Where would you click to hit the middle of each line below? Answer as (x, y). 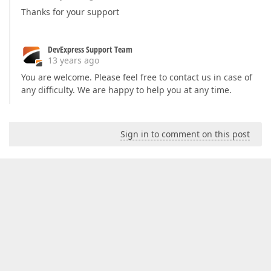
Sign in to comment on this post (185, 134)
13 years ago (73, 60)
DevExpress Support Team (90, 50)
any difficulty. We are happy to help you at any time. (126, 90)
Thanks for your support (70, 12)
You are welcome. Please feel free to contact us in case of (137, 77)
